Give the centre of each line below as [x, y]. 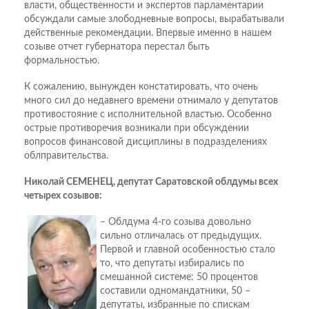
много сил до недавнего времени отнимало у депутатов [151, 101]
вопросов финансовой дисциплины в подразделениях [146, 142]
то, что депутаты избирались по [172, 264]
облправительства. [66, 156]
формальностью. [62, 61]
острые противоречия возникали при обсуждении [137, 129]
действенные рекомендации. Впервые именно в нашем [148, 33]
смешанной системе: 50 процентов [179, 278]
